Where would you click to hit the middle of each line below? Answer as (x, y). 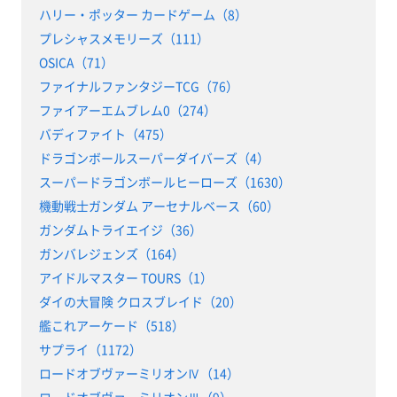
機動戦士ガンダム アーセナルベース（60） (159, 206)
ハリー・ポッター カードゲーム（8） (143, 15)
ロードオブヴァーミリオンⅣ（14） (139, 374)
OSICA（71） (76, 62)
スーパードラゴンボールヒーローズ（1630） (164, 182)
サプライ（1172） (90, 350)
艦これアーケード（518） (111, 326)
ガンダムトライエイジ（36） (120, 230)
